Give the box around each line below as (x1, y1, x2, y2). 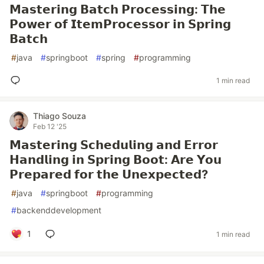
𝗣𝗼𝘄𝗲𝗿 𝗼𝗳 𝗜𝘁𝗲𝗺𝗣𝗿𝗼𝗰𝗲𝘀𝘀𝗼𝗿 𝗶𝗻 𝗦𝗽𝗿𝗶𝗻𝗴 (9, 17, 231, 31)
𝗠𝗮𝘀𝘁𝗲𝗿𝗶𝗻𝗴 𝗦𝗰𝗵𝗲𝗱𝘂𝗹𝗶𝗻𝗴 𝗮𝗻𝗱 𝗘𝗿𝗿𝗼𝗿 (9, 138, 218, 152)
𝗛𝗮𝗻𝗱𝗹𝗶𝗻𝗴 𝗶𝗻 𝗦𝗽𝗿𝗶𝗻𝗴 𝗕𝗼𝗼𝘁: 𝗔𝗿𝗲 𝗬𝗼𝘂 (9, 153, 222, 167)
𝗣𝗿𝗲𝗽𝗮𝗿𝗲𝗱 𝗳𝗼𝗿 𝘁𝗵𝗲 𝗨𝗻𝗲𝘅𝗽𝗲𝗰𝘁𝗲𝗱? (9, 167, 208, 181)
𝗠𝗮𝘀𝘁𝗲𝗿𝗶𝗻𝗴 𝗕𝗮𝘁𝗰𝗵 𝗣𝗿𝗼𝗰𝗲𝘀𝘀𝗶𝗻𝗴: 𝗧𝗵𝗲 (9, 2, 226, 16)
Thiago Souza (33, 111, 86, 121)
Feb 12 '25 (33, 122, 67, 131)
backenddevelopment (16, 205, 101, 215)
